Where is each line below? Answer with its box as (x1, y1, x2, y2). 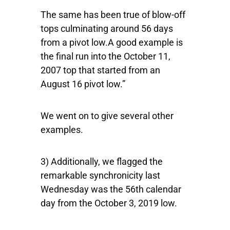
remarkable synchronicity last (41, 170, 160, 181)
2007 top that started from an (41, 65, 160, 76)
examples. (41, 124, 83, 136)
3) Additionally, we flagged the (41, 156, 163, 167)
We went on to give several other (41, 110, 174, 122)
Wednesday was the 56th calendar (41, 184, 181, 195)
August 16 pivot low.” (41, 79, 125, 90)
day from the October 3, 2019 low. (41, 198, 177, 209)
